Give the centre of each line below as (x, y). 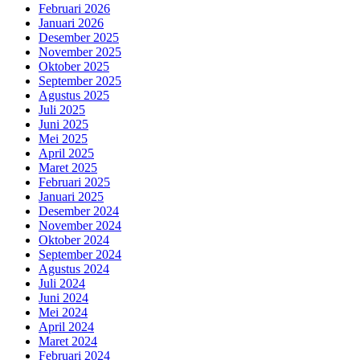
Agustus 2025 (74, 95)
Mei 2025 (63, 138)
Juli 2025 (62, 109)
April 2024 (66, 326)
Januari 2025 (71, 196)
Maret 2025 (68, 167)
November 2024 (80, 225)
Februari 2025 (74, 182)
